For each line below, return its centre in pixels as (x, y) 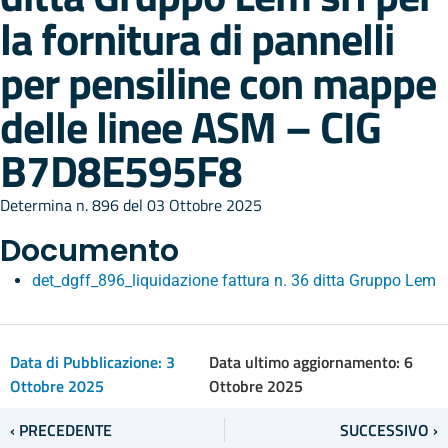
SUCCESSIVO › (389, 430)
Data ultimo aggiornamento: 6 (311, 362)
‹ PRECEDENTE (61, 430)
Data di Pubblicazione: (88, 362)
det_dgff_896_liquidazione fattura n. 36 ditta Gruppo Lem (234, 280)
